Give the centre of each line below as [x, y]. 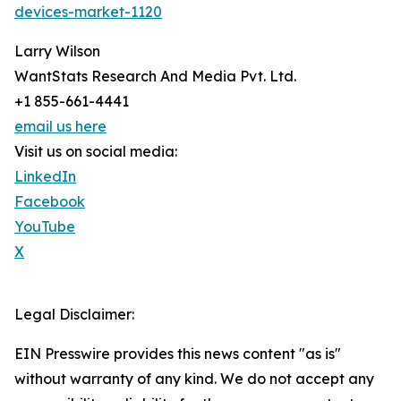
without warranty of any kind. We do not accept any [194, 379]
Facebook [50, 202]
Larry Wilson [57, 51]
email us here [60, 127]
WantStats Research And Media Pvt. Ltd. [155, 77]
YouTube [45, 227]
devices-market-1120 [88, 12]
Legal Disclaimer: [74, 315]
